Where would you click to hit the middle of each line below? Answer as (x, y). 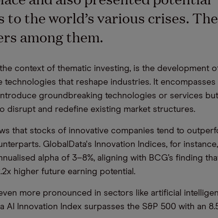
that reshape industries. (106, 82)
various (120, 18)
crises (167, 18)
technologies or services (153, 96)
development (183, 69)
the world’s (59, 18)
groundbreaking (71, 96)
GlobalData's (67, 145)
